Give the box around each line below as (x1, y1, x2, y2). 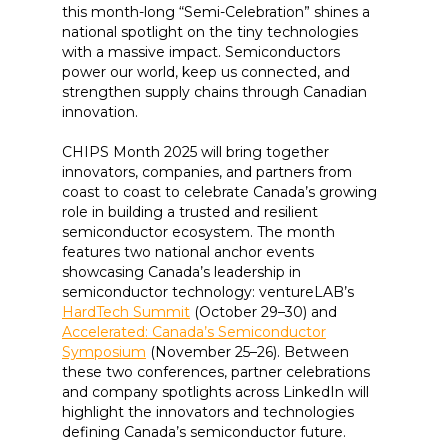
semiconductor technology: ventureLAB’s (62, 283, 354, 302)
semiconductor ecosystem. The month (62, 223, 335, 242)
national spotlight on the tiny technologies (62, 23, 358, 42)
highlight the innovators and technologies (62, 403, 354, 422)
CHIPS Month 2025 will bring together (62, 143, 329, 162)
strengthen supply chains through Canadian (62, 83, 367, 102)
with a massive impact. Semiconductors (62, 43, 340, 62)
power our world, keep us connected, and (62, 63, 350, 82)
